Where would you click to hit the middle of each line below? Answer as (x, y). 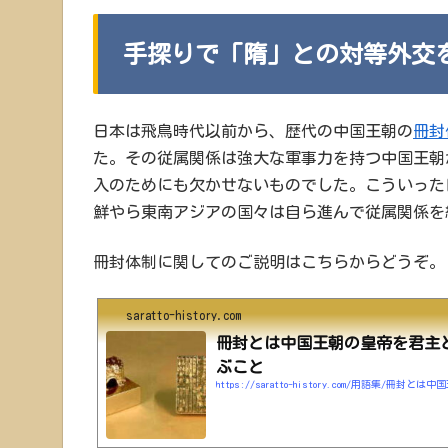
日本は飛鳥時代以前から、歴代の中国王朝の (253, 131)
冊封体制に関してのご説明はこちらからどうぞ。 (269, 261)
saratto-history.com (183, 315)
